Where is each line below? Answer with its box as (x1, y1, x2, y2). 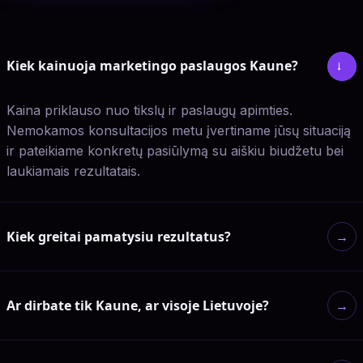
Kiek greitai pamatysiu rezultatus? (6, 227, 231, 246)
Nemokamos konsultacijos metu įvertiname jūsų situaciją (6, 122, 351, 139)
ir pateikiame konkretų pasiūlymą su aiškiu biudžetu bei (6, 142, 344, 159)
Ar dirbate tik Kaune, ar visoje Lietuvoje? (6, 296, 269, 314)
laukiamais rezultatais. (6, 162, 140, 179)
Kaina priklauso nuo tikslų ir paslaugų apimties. (6, 101, 293, 118)
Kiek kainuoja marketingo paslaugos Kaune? (6, 57, 298, 75)
